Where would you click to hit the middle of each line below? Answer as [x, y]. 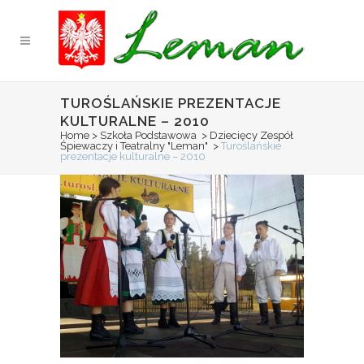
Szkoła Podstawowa [148, 135]
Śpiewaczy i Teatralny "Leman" [134, 146]
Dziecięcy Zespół [251, 135]
